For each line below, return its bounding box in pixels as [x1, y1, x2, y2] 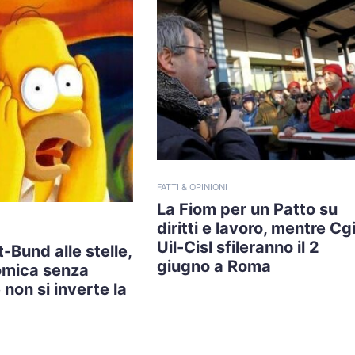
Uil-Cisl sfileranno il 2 [157, 238, 319, 257]
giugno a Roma [157, 257, 271, 276]
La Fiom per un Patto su [157, 200, 338, 219]
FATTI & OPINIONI [157, 181, 227, 193]
